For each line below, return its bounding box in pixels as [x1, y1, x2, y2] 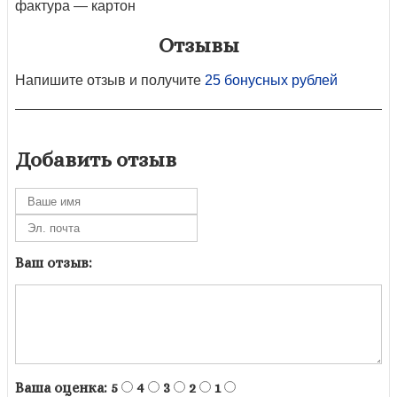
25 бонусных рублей [205, 72, 338, 88]
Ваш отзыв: [15, 253, 92, 271]
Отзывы [158, 32, 239, 58]
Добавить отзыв [15, 146, 176, 172]
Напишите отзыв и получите [15, 72, 205, 88]
